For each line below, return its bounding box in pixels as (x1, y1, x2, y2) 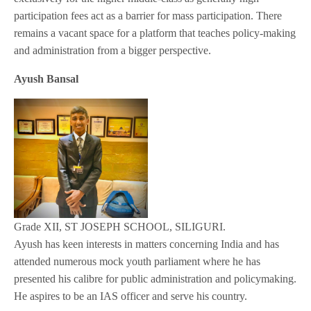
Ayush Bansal (14, 73, 79, 85)
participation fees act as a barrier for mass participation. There (14, 10, 283, 22)
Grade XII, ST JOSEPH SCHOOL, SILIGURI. (14, 220, 226, 233)
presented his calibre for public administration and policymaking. (14, 272, 297, 285)
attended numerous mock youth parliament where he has (14, 255, 261, 267)
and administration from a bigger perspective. (14, 44, 212, 57)
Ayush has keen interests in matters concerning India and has (14, 237, 280, 250)
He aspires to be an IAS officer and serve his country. (14, 289, 248, 302)
